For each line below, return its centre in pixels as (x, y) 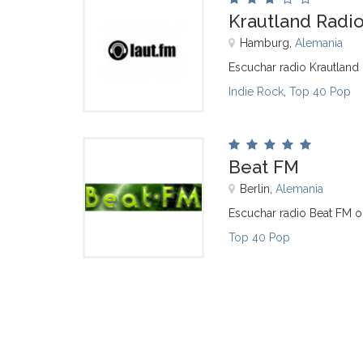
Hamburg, (267, 43)
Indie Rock (256, 92)
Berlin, (258, 189)
